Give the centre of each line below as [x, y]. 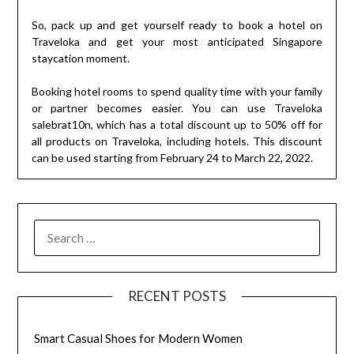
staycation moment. [80, 58]
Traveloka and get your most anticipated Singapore [177, 41]
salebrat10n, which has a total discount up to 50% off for [177, 124]
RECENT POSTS [177, 296]
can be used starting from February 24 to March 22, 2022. [172, 157]
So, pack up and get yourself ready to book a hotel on [177, 24]
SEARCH [56, 228]
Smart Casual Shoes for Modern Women [139, 338]
